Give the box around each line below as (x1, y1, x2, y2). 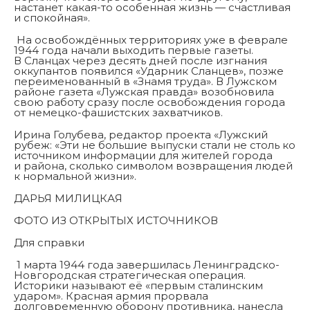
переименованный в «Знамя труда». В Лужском (14, 75, 277, 89)
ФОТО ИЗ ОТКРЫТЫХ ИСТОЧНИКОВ (14, 214, 218, 228)
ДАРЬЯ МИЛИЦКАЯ (14, 192, 122, 206)
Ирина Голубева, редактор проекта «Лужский (14, 128, 268, 142)
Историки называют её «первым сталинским (14, 279, 263, 293)
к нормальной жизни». (14, 170, 136, 183)
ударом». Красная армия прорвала (14, 289, 208, 303)
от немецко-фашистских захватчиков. (14, 106, 223, 120)
